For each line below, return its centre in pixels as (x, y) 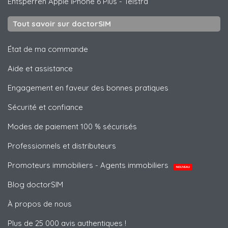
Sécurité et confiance (45, 107)
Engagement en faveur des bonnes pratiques (88, 88)
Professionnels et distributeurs (62, 146)
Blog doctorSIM (35, 185)
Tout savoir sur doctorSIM (62, 24)
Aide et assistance (40, 69)
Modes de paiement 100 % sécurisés (72, 127)
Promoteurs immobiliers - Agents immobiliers (89, 165)
